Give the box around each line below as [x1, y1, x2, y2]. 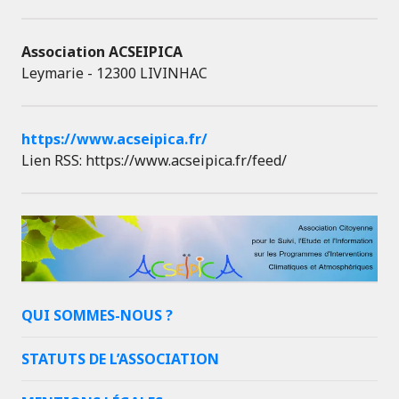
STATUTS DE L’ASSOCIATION [21, 348, 219, 369]
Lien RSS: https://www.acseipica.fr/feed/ [21, 150, 287, 170]
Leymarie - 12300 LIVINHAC [21, 62, 208, 83]
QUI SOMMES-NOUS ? [21, 305, 173, 325]
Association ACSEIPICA [21, 41, 183, 61]
